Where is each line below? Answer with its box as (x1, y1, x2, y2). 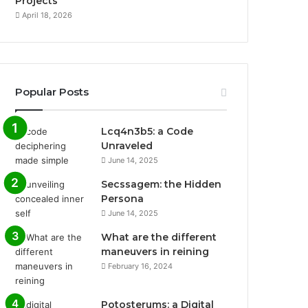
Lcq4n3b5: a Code (101, 124, 194, 137)
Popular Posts (15, 85, 89, 98)
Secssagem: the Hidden (101, 177, 222, 190)
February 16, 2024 (108, 261, 173, 271)
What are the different (101, 230, 217, 243)
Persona (101, 192, 144, 205)
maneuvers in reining (101, 245, 210, 258)
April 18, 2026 (22, 10, 73, 20)
